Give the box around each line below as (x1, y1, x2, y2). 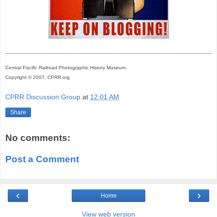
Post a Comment (5, 154, 79, 164)
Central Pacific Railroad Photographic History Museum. (5, 64, 127, 70)
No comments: (5, 132, 70, 143)
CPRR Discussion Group (5, 93, 80, 101)
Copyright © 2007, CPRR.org (5, 74, 70, 80)
